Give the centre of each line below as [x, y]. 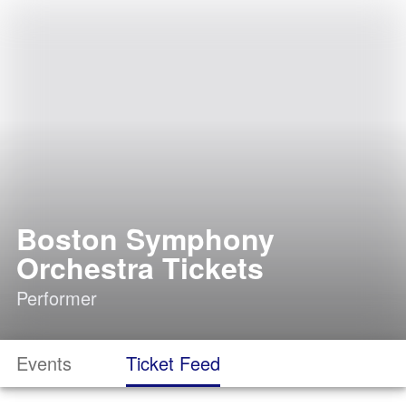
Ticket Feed [173, 363]
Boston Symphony [145, 238]
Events [44, 363]
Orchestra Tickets [140, 267]
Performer [57, 298]
